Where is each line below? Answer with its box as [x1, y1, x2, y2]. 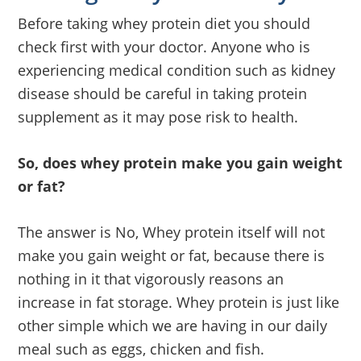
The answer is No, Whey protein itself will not [18, 222, 326, 242]
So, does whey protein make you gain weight [18, 152, 343, 172]
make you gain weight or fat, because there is [18, 245, 326, 265]
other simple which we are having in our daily [18, 315, 328, 335]
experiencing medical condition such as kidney [18, 60, 336, 80]
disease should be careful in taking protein [18, 83, 308, 103]
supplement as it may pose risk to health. [18, 106, 299, 127]
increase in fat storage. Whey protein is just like [18, 292, 340, 312]
